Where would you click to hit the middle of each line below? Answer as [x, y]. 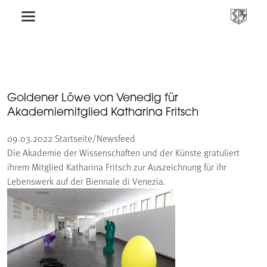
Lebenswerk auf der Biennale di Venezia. [86, 181]
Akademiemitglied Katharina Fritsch [103, 113]
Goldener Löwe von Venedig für [93, 98]
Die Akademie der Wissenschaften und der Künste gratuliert [123, 153]
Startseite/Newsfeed [95, 138]
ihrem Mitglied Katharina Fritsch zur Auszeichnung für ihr [117, 167]
